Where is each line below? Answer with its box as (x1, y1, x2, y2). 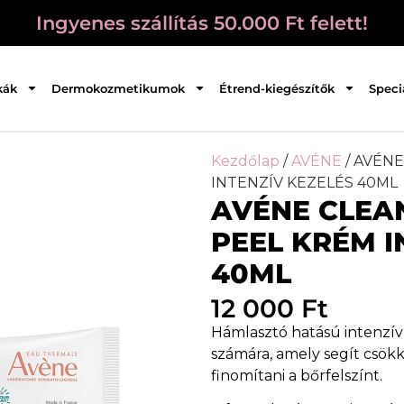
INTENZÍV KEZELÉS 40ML (211, 173, 398, 191)
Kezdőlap (211, 151, 280, 170)
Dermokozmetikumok (50, 80, 185, 96)
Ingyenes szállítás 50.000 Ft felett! (36, 12, 368, 34)
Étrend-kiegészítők (218, 80, 335, 96)
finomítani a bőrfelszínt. (211, 366, 382, 384)
